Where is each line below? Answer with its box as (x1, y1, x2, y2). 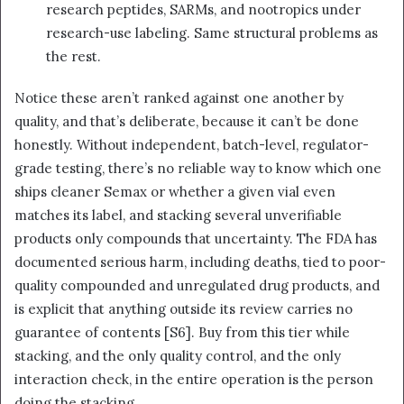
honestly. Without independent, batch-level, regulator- (14, 136, 369, 154)
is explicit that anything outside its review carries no (14, 300, 353, 318)
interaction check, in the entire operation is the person (14, 371, 373, 389)
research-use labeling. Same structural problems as (46, 24, 378, 42)
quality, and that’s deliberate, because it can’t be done (14, 113, 359, 131)
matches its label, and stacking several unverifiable (14, 207, 342, 225)
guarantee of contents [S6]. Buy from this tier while (14, 324, 350, 342)
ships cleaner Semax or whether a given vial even (14, 183, 335, 201)
